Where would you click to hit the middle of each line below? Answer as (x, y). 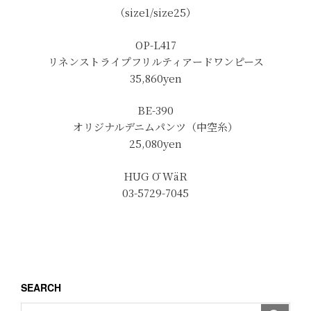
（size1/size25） (155, 12)
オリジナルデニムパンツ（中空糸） (155, 127)
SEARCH (41, 287)
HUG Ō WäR (155, 176)
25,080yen (155, 143)
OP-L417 (155, 44)
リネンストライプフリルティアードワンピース (155, 61)
